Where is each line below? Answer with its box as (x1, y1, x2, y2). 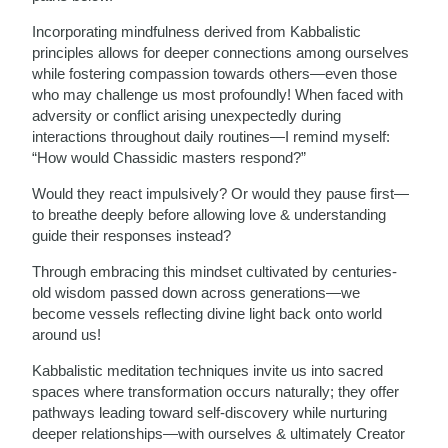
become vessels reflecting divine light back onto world (32, 305, 383, 322)
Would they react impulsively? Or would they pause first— (32, 185, 410, 202)
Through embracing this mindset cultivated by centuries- (32, 263, 398, 280)
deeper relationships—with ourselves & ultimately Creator (32, 425, 406, 442)
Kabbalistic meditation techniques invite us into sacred (32, 362, 384, 379)
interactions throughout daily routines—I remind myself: (32, 128, 391, 145)
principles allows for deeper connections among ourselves (32, 44, 410, 61)
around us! (32, 326, 102, 343)
